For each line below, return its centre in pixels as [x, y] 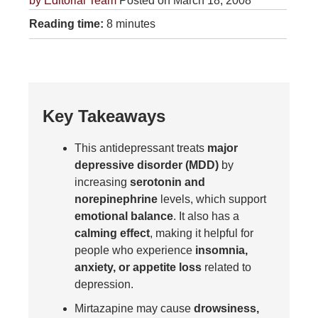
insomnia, [221, 251]
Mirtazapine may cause [134, 309]
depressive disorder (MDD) [147, 165]
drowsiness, [226, 309]
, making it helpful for [202, 234]
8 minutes [130, 24]
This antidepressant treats [141, 148]
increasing [102, 182]
